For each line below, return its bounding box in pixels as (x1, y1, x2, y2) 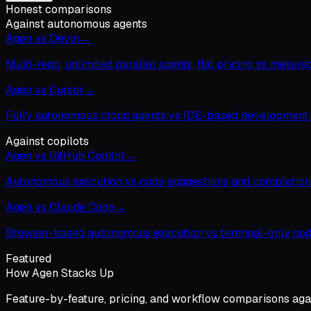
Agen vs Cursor (6, 83, 84, 97)
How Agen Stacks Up (6, 266, 114, 280)
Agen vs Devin (6, 31, 79, 46)
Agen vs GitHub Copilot (6, 149, 125, 163)
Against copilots (6, 134, 89, 149)
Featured (6, 251, 51, 266)
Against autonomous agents (6, 17, 147, 31)
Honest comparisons (6, 2, 112, 17)
